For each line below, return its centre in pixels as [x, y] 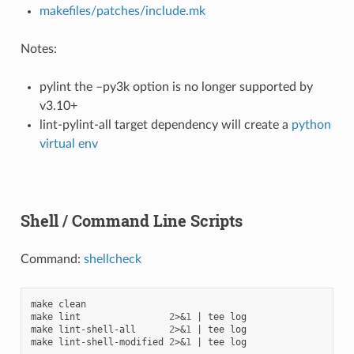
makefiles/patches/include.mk [122, 11]
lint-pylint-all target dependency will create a [165, 124]
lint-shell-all [97, 329]
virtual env [68, 143]
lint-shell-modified [111, 342]
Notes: [38, 49]
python [311, 124]
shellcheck [112, 259]
